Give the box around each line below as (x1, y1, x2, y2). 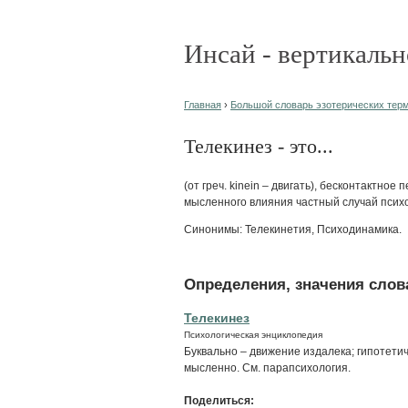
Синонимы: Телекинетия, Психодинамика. (184, 222, 402, 236)
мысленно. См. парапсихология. (184, 361, 351, 374)
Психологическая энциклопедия (184, 329, 322, 340)
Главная (184, 99, 221, 110)
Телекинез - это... (184, 135, 333, 158)
